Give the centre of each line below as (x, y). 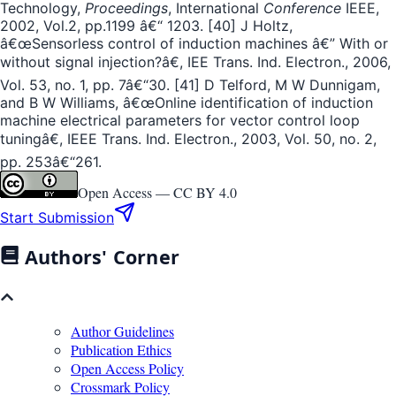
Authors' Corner (99, 257)
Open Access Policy (127, 369)
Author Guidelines (122, 331)
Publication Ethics (121, 350)
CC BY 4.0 (205, 192)
